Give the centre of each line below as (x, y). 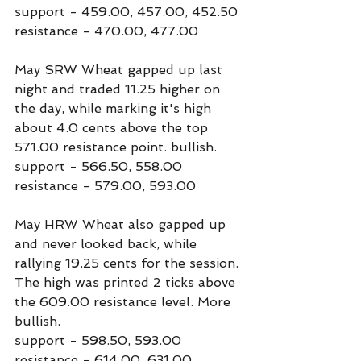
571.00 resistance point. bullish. (116, 147)
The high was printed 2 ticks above (127, 282)
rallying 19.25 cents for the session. (129, 263)
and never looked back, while (108, 244)
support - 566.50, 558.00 (98, 166)
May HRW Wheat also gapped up (122, 224)
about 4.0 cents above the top (113, 128)
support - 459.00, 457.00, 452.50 (126, 12)
